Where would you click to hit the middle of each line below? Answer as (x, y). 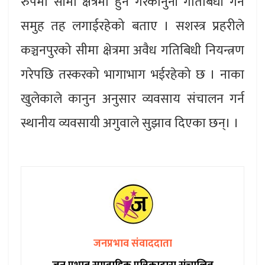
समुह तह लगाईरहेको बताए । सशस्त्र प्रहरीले (132, 27)
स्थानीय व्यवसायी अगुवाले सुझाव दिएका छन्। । (130, 124)
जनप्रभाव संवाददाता (132, 244)
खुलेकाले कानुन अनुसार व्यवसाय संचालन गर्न (132, 99)
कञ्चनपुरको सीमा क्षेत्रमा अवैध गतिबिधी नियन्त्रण (132, 51)
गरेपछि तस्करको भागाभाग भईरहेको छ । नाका (132, 75)
